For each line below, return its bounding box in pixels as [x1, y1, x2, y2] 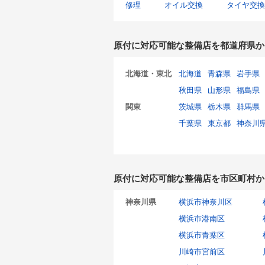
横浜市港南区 [179, 214, 225, 223]
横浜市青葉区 [179, 231, 225, 240]
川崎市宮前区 [179, 247, 225, 256]
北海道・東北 [125, 69, 172, 78]
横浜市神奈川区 [179, 198, 232, 206]
